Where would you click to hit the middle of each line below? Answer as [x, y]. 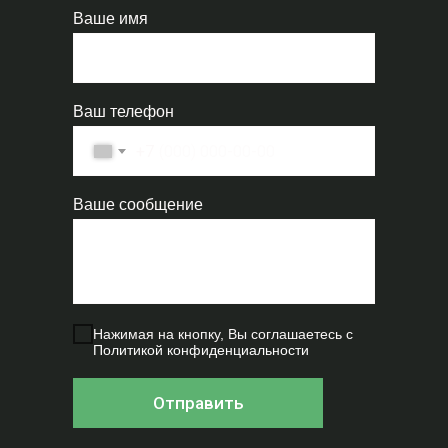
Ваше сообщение [138, 204]
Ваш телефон [123, 111]
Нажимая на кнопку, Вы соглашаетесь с [223, 333]
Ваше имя [110, 18]
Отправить [198, 402]
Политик [120, 349]
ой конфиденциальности [228, 349]
